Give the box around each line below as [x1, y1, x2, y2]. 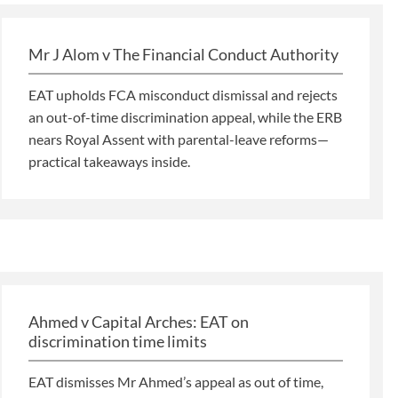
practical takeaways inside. [28, 153, 190, 170]
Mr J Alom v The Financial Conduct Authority [28, 44, 338, 64]
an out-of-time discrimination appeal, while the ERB [28, 108, 342, 125]
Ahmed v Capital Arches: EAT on [28, 312, 249, 331]
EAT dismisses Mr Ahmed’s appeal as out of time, [28, 373, 323, 390]
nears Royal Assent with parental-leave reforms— [28, 131, 329, 147]
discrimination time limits [28, 331, 207, 351]
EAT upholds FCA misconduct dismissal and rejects [28, 86, 338, 103]
